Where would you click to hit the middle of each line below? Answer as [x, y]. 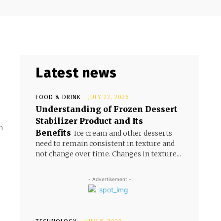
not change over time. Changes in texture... [108, 154]
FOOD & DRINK [58, 97]
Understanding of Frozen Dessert [107, 109]
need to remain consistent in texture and [105, 144]
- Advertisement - [110, 179]
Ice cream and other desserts [123, 133]
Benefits [53, 133]
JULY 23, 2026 [109, 97]
